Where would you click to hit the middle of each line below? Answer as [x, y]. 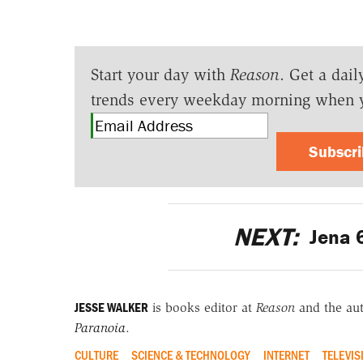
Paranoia [100, 328]
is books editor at [202, 308]
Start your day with [160, 75]
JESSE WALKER [111, 307]
